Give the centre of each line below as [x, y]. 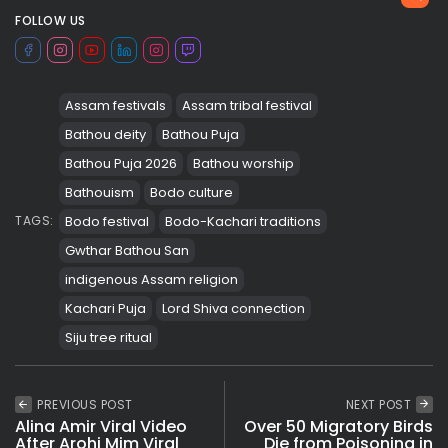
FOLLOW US [50, 20]
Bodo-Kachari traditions [242, 221]
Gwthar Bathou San [126, 250]
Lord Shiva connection [233, 308]
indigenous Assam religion [151, 279]
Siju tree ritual [108, 337]
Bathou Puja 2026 [120, 163]
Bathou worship [243, 163]
